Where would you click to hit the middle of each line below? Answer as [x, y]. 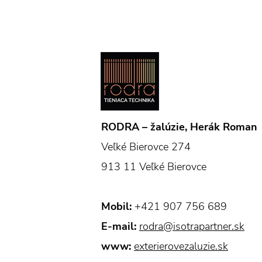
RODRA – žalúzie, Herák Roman [179, 127]
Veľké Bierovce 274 [146, 147]
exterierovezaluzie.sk [181, 247]
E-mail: [119, 227]
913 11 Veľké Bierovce [154, 167]
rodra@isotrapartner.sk [192, 227]
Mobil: [116, 207]
